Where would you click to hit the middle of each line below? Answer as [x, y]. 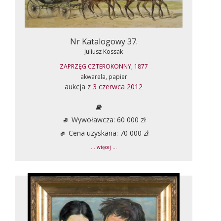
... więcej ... [104, 147]
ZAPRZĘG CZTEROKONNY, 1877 [104, 66]
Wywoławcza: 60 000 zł [108, 119]
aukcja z [79, 86]
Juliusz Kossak [104, 51]
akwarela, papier [104, 76]
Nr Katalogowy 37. [104, 41]
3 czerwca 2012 [118, 86]
